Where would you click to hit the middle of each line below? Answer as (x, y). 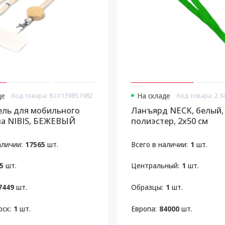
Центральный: (155, 166)
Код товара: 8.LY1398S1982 (52, 96)
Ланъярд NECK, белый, (177, 110)
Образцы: (147, 187)
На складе (153, 96)
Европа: (144, 208)
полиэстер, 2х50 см (169, 121)
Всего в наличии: (159, 144)
